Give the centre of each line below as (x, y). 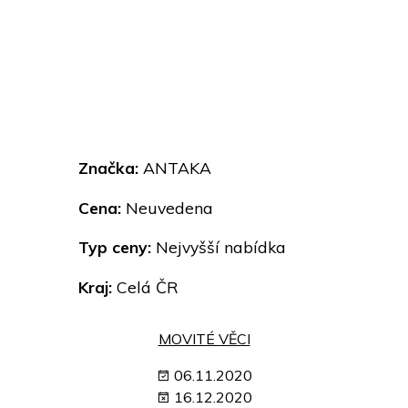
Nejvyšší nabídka (219, 247)
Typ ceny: (115, 247)
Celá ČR (145, 287)
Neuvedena (167, 207)
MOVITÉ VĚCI (204, 339)
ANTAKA (175, 168)
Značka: (108, 168)
